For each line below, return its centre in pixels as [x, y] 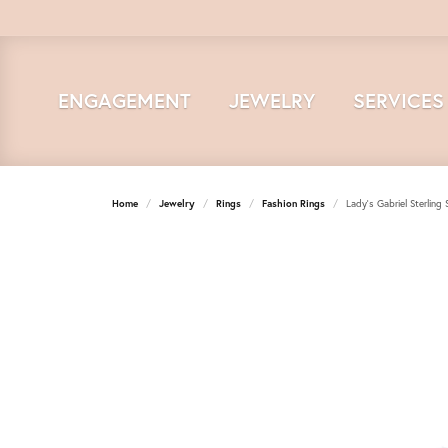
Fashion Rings [293, 203]
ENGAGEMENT [124, 100]
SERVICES [399, 100]
